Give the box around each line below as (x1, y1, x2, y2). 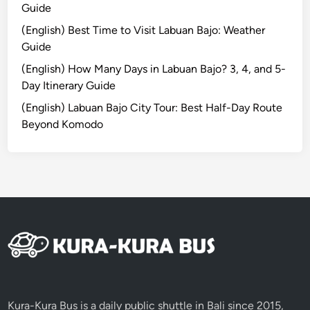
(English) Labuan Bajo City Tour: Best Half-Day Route (21, 100, 283, 114)
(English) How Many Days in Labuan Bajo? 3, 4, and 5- (21, 62, 286, 75)
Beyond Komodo (21, 117, 104, 131)
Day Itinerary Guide (21, 78, 116, 92)
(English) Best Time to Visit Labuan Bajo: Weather (21, 23, 266, 37)
